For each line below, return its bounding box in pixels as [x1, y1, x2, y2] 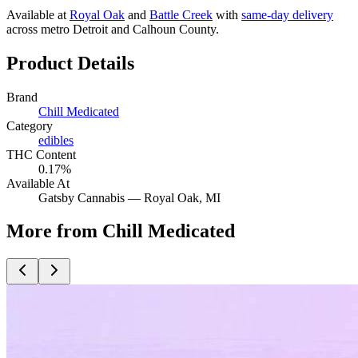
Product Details [6, 52, 134, 74]
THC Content [6, 147, 76, 161]
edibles [38, 133, 74, 147]
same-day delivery [241, 7, 333, 22]
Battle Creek [149, 7, 213, 22]
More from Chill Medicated [6, 221, 235, 242]
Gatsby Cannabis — [38, 190, 144, 205]
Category [6, 118, 53, 133]
